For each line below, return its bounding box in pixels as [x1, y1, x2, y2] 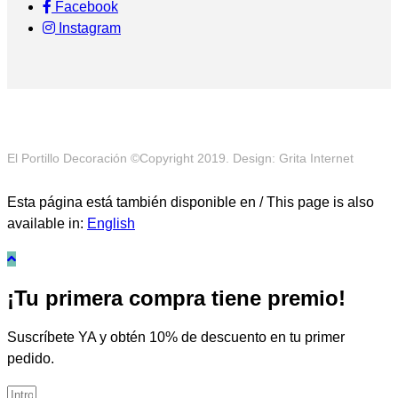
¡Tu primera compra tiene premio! [7, 285, 346, 310]
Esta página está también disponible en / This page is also [7, 194, 374, 210]
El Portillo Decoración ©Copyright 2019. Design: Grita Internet [7, 150, 354, 165]
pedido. [7, 350, 54, 366]
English [87, 215, 135, 231]
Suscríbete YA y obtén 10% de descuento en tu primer [7, 329, 345, 345]
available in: [7, 215, 87, 231]
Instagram [55, 20, 121, 36]
